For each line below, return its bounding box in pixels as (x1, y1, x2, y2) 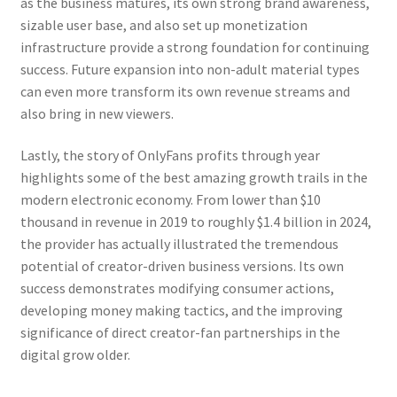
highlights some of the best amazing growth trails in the (19, 168, 368, 187)
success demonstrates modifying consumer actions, (19, 279, 334, 298)
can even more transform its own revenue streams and (19, 82, 350, 100)
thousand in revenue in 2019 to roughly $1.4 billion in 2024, (19, 213, 371, 231)
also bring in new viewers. (19, 104, 174, 122)
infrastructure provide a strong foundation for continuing (19, 37, 370, 56)
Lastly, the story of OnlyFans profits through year (19, 146, 320, 165)
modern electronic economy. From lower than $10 (19, 191, 321, 209)
